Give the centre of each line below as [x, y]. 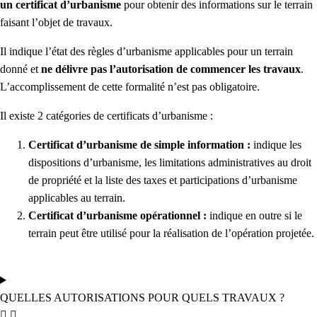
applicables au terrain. [77, 198]
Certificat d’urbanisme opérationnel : [117, 216]
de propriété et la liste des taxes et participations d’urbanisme [163, 180]
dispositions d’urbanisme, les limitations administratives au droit [170, 163]
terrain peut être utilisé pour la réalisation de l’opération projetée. [171, 234]
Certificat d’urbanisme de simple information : [139, 145]
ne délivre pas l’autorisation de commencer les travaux [171, 69]
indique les [276, 145]
